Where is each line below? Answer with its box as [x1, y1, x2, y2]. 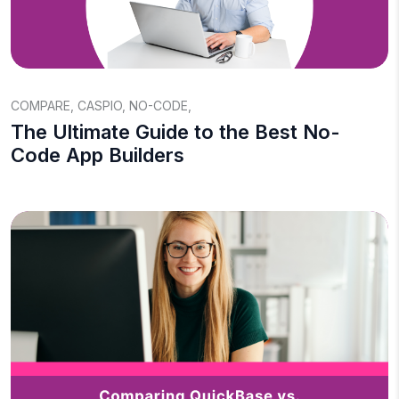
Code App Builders [11, 143, 184, 167]
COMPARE [11, 98, 70, 113]
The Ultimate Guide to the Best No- [11, 120, 340, 143]
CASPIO [77, 98, 122, 113]
